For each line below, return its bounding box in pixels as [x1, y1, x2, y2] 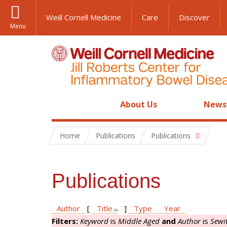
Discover [179, 12, 210, 22]
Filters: [52, 216, 80, 226]
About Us [120, 99, 158, 110]
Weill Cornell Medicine [46, 12, 121, 22]
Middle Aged [118, 216, 160, 226]
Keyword [80, 216, 108, 226]
